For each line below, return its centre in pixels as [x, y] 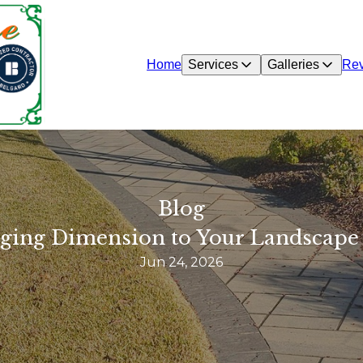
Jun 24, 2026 [181, 263]
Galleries [294, 64]
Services [214, 64]
